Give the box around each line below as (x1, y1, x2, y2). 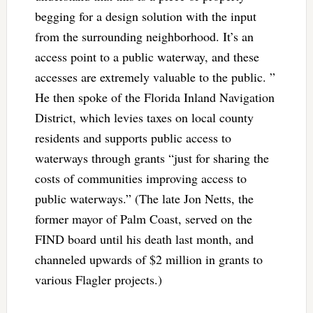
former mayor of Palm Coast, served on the (34, 210, 252, 227)
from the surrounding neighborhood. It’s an (34, 27, 254, 45)
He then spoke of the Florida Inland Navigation (34, 88, 275, 105)
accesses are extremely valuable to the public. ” (34, 68, 275, 85)
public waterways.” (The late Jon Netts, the (34, 189, 254, 207)
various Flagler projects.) (34, 270, 166, 288)
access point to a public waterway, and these (34, 48, 259, 65)
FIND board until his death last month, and (34, 230, 254, 247)
